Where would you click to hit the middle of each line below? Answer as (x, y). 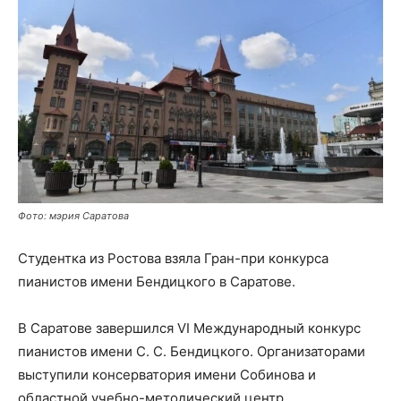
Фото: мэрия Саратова (73, 215)
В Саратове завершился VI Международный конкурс (189, 328)
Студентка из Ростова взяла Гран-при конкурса (173, 258)
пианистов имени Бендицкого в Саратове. (157, 281)
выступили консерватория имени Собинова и (167, 374)
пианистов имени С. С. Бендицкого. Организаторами (192, 351)
